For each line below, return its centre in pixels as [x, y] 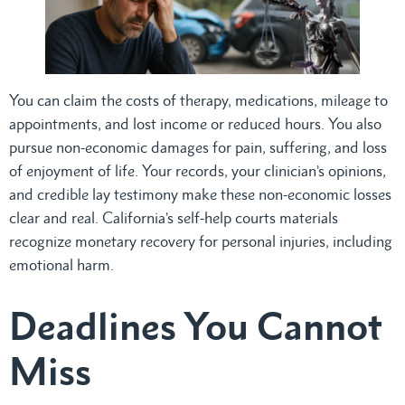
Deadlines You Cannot [196, 325]
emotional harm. [61, 264]
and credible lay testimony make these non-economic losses [200, 194]
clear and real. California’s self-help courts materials [174, 217]
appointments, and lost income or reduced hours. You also [195, 123]
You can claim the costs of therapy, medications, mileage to [198, 100]
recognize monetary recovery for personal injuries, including [201, 241]
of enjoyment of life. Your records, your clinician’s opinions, [198, 170]
